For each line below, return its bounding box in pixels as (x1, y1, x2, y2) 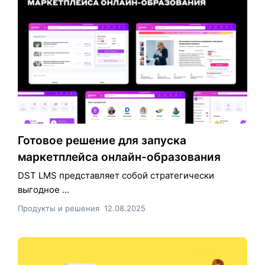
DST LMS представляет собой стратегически (18, 169, 214, 181)
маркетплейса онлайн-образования (18, 150, 221, 164)
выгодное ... (18, 183, 69, 195)
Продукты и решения (18, 203, 99, 213)
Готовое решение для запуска (18, 133, 186, 147)
